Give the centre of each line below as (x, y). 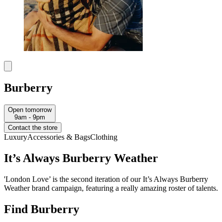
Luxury (16, 137)
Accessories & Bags (59, 137)
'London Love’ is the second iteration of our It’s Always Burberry (106, 179)
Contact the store (33, 128)
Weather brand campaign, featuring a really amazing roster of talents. (111, 188)
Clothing (104, 137)
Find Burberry (42, 209)
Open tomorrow (30, 110)
